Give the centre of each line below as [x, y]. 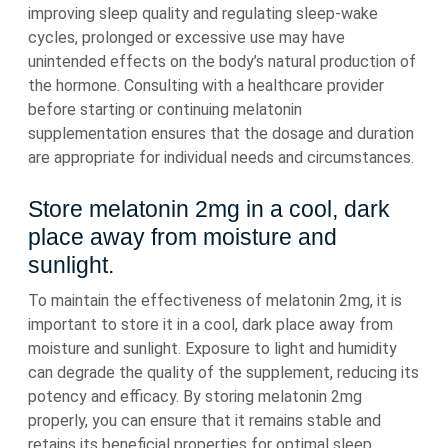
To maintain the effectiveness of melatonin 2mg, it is [215, 300]
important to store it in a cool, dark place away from [210, 324]
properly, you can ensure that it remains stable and [204, 420]
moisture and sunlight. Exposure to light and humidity [212, 348]
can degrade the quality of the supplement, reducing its [223, 372]
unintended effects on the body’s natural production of [222, 61]
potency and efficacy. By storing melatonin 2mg [195, 396]
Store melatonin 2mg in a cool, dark [209, 209]
